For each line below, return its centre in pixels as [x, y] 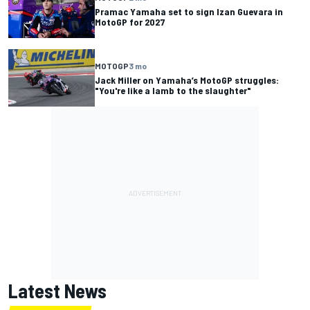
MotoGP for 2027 [130, 21]
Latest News [57, 291]
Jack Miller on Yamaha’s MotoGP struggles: [187, 80]
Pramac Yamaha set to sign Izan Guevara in [189, 11]
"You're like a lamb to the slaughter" [173, 90]
